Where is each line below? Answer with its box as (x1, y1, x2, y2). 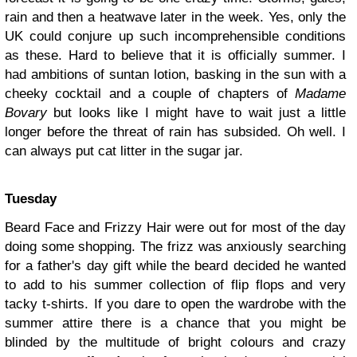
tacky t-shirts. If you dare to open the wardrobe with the (5, 296, 346, 312)
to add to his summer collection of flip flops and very (5, 277, 346, 293)
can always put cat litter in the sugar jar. (5, 143, 243, 159)
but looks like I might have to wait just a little (47, 105, 346, 121)
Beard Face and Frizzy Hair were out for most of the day (5, 220, 346, 236)
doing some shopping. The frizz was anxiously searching (5, 239, 346, 255)
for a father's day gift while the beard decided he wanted (5, 258, 346, 274)
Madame (295, 86, 346, 102)
